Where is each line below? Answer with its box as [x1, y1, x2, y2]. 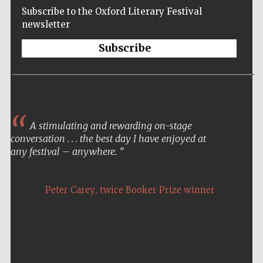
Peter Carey [45, 184, 95, 196]
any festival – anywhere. [10, 146, 119, 158]
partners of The [201, 235, 244, 242]
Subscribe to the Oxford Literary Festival [21, 6, 202, 18]
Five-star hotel [201, 230, 244, 237]
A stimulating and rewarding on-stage [27, 120, 192, 132]
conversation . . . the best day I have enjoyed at [10, 133, 206, 145]
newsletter [21, 19, 70, 31]
